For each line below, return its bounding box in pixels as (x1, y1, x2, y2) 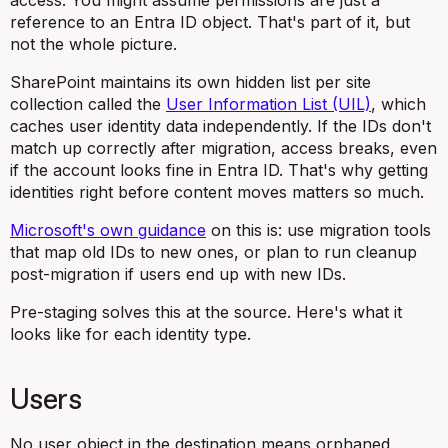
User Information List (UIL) (166, 94, 371, 114)
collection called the (10, 94, 166, 114)
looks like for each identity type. (10, 324, 251, 344)
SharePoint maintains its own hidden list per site (10, 72, 371, 92)
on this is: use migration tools (206, 220, 431, 240)
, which (371, 94, 426, 114)
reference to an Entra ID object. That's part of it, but (10, 12, 410, 32)
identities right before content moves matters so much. (10, 182, 424, 202)
